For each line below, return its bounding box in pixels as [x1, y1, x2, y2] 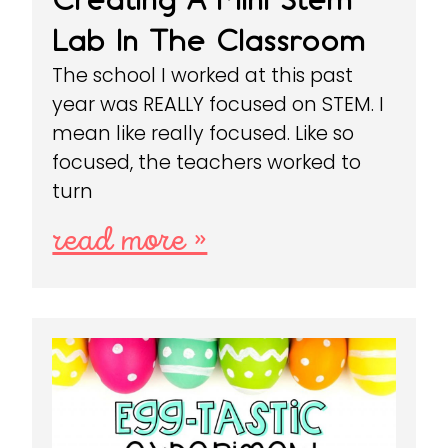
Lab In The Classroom [52, 23, 366, 59]
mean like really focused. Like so [52, 120, 355, 148]
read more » [52, 224, 208, 260]
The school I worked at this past [52, 62, 354, 90]
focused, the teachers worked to [52, 149, 362, 177]
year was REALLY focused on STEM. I [52, 91, 385, 119]
